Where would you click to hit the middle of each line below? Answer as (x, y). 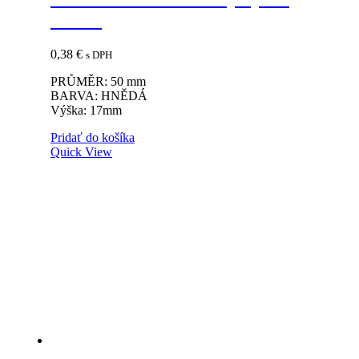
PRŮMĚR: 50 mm (98, 81)
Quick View (81, 151)
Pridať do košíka (93, 137)
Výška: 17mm (86, 110)
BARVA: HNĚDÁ (99, 95)
